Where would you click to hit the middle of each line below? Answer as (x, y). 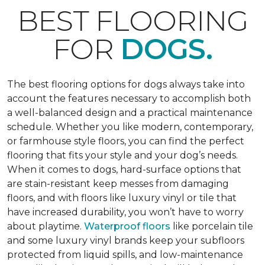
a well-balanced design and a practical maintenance (130, 113)
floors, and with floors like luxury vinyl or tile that (122, 198)
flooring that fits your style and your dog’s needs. (122, 155)
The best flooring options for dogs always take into (126, 84)
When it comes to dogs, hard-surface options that (124, 169)
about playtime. (46, 226)
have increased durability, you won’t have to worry (125, 212)
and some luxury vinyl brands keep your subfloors (126, 240)
